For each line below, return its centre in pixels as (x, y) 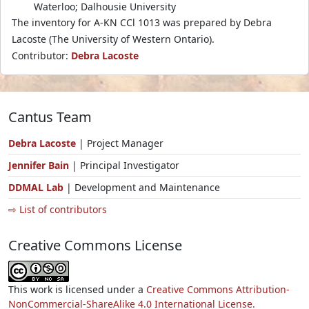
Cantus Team (50, 117)
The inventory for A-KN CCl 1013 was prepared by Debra (142, 22)
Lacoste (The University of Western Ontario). (113, 39)
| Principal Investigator (126, 165)
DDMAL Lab (36, 187)
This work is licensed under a (77, 289)
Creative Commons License (95, 245)
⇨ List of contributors (58, 209)
